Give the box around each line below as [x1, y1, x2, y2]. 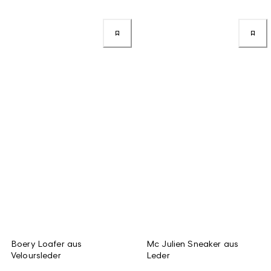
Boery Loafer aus [11, 238, 82, 249]
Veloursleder [11, 249, 61, 260]
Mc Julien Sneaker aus [146, 238, 238, 249]
